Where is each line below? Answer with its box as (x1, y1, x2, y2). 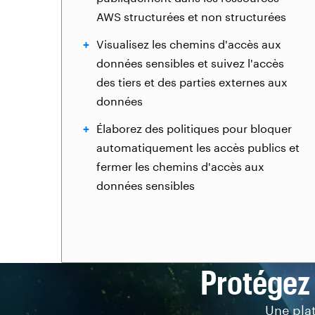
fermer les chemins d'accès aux (96, 160, 264, 173)
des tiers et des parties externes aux (96, 75, 288, 89)
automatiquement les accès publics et (96, 141, 300, 154)
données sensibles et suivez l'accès (96, 56, 284, 70)
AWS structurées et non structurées (96, 10, 286, 23)
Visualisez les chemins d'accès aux (96, 37, 281, 51)
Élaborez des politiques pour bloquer (96, 122, 292, 135)
